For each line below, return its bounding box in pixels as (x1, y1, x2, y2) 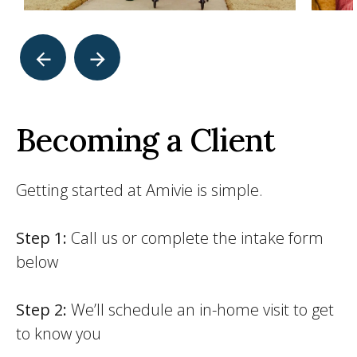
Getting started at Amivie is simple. (16, 179, 263, 201)
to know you (16, 323, 101, 344)
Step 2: (16, 299, 67, 320)
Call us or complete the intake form (67, 227, 324, 249)
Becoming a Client (16, 120, 275, 160)
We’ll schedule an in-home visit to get (67, 299, 334, 320)
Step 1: (16, 227, 67, 249)
